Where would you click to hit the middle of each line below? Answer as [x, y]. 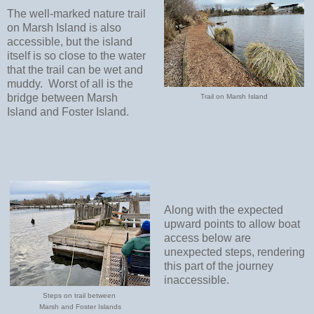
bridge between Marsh [62, 98]
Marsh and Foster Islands [80, 307]
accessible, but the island [70, 42]
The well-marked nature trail [76, 14]
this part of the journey [218, 266]
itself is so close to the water [76, 56]
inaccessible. [196, 280]
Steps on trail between [80, 296]
